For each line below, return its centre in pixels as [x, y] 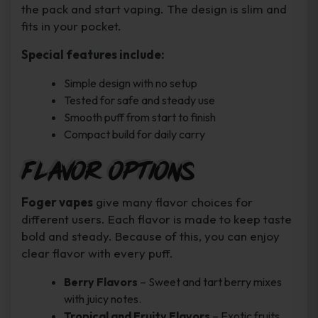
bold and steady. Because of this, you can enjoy [150, 236]
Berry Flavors [101, 282]
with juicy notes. [103, 299]
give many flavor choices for [173, 202]
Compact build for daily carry [135, 135]
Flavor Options [108, 171]
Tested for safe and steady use [139, 100]
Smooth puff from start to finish [140, 117]
